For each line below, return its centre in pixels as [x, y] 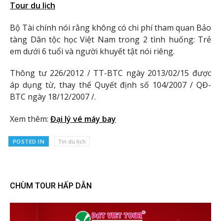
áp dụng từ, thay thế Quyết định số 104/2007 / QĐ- [110, 85]
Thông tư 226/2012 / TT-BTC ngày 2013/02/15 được [110, 73]
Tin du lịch [72, 141]
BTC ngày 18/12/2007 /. [53, 97]
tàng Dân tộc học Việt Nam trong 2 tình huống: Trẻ [110, 39]
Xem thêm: [30, 119]
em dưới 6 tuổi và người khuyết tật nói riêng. [92, 51]
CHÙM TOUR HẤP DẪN [51, 185]
